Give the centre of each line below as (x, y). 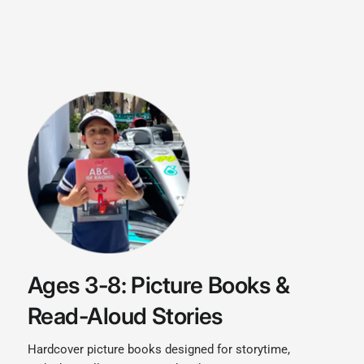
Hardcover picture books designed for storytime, (159, 350)
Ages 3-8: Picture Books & (159, 286)
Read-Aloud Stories (125, 316)
